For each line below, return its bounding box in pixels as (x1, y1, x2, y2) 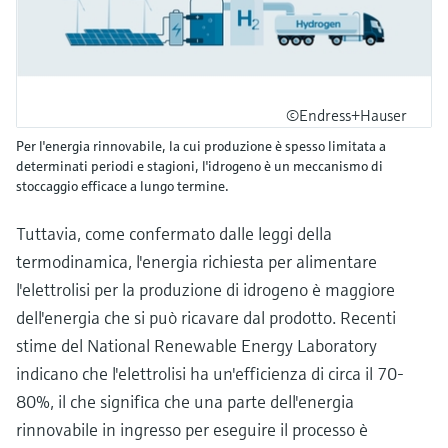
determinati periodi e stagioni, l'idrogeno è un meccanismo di (16, 156, 383, 175)
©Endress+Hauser (286, 104, 407, 125)
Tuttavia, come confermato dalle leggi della (16, 221, 332, 245)
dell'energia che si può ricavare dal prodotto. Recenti (16, 305, 396, 329)
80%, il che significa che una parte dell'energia (16, 389, 354, 413)
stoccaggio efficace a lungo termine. (16, 176, 229, 195)
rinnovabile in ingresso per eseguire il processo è (16, 417, 368, 441)
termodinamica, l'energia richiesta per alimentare (16, 249, 377, 273)
